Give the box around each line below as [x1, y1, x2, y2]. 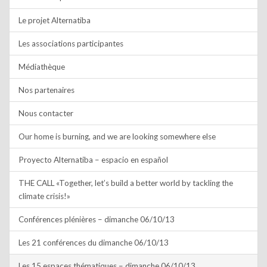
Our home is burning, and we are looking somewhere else [18, 132, 216, 141]
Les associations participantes [18, 39, 123, 48]
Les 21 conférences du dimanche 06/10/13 [18, 238, 169, 247]
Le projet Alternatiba [18, 15, 91, 25]
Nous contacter [18, 108, 73, 118]
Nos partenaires [18, 85, 74, 95]
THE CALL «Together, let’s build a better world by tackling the [18, 178, 233, 188]
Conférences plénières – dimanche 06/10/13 [18, 215, 175, 224]
